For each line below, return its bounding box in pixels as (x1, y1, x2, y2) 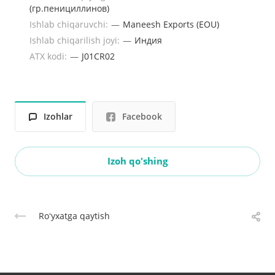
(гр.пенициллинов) (29, 2, 109, 14)
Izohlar (44, 110, 72, 123)
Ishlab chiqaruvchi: (29, 18, 110, 30)
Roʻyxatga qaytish (39, 209, 110, 222)
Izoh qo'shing (107, 155, 168, 168)
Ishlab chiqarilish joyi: (29, 34, 122, 46)
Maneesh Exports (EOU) (123, 18, 219, 30)
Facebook (122, 110, 162, 123)
